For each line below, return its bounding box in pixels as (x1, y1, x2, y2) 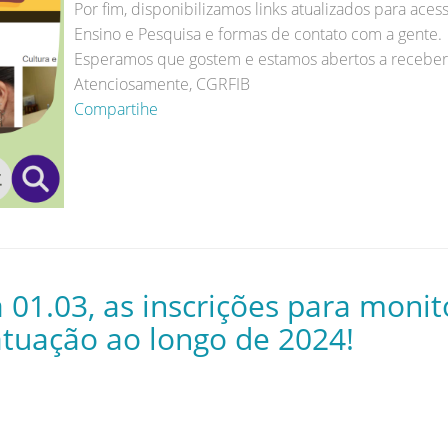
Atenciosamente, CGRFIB (74, 73, 250, 96)
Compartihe (74, 98, 158, 121)
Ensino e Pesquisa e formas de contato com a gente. (74, 23, 442, 46)
